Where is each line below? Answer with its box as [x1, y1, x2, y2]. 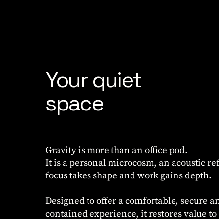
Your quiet [45, 66, 141, 93]
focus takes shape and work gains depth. [45, 170, 212, 181]
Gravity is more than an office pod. [45, 145, 188, 156]
